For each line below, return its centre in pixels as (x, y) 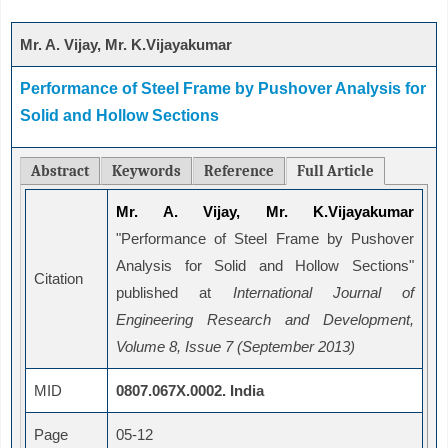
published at (174, 293)
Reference (239, 171)
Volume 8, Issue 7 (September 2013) (235, 347)
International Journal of (323, 293)
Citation (58, 279)
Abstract (60, 171)
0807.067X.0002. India (190, 391)
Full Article (335, 171)
